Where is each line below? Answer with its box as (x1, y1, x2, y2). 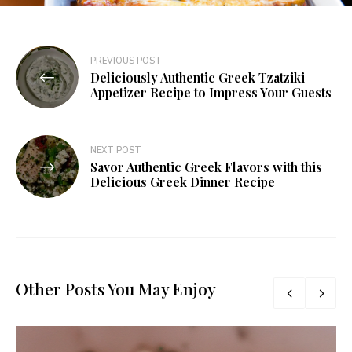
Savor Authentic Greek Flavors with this (90, 159, 322, 176)
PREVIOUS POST (90, 55, 162, 68)
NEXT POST (90, 145, 141, 157)
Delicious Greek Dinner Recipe (90, 174, 275, 191)
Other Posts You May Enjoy (16, 277, 216, 300)
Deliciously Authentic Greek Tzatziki (90, 69, 305, 86)
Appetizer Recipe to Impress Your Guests (90, 84, 332, 101)
